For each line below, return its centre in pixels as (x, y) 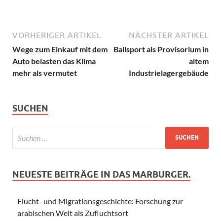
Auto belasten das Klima (54, 61)
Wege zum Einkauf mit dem (60, 49)
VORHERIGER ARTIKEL (57, 35)
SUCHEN (30, 108)
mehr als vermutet (45, 73)
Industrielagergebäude (169, 73)
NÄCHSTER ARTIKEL (169, 35)
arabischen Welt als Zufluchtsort (73, 213)
